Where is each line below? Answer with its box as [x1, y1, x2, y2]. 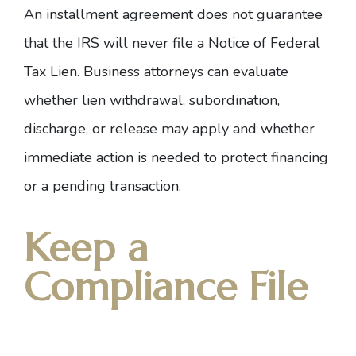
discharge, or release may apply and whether [24, 119, 315, 138]
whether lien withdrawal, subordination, [24, 91, 280, 110]
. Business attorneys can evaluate [77, 62, 288, 81]
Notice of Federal [208, 33, 320, 52]
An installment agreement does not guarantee [24, 5, 323, 24]
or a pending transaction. [24, 176, 181, 195]
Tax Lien [24, 62, 77, 81]
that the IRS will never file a [24, 33, 208, 52]
